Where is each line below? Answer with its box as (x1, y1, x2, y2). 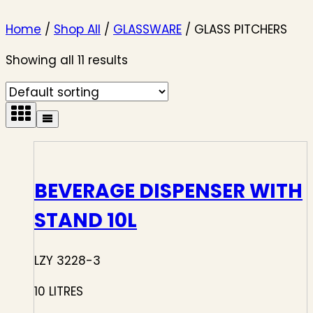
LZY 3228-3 (34, 252, 101, 270)
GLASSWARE (113, 20, 182, 38)
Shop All (54, 20, 101, 38)
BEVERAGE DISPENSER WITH (34, 177, 303, 205)
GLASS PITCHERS (194, 20, 287, 38)
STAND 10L (34, 206, 137, 234)
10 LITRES (34, 283, 83, 300)
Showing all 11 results (6, 51, 128, 68)
